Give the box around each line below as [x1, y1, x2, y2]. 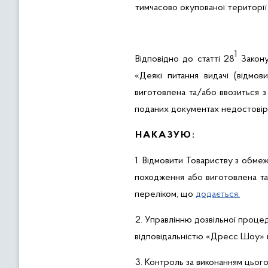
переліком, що [135, 190, 196, 199]
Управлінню [145, 215, 195, 225]
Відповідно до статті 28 [135, 54, 235, 64]
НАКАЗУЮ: [135, 130, 196, 140]
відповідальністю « [135, 232, 211, 242]
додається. [196, 190, 240, 199]
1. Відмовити [135, 156, 186, 166]
